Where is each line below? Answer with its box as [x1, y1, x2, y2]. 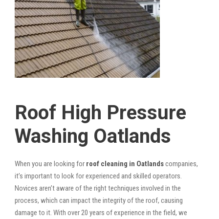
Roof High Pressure [15, 101, 186, 124]
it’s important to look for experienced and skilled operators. [15, 171, 182, 180]
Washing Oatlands [15, 124, 171, 148]
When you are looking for [15, 159, 85, 168]
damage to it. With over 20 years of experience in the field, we [15, 208, 187, 217]
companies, [164, 159, 198, 168]
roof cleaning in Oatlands [85, 159, 164, 168]
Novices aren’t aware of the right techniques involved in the [15, 183, 181, 193]
